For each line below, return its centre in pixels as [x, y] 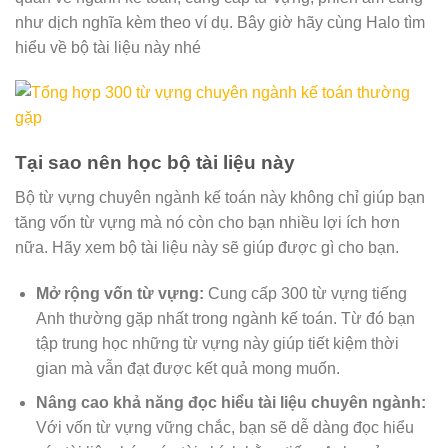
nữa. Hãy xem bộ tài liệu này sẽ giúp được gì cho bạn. [207, 247]
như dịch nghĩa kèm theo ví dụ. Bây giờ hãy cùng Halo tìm [220, 22]
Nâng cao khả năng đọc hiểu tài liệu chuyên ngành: [230, 403]
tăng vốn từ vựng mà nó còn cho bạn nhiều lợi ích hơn [207, 222]
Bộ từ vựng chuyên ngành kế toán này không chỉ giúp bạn [220, 197]
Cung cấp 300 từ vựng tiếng [305, 293]
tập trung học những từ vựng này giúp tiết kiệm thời [217, 343]
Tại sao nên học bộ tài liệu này [155, 163]
